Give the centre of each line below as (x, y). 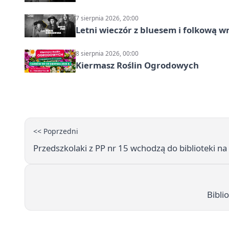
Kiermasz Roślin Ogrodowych (137, 65)
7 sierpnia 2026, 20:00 (107, 18)
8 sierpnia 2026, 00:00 (107, 53)
